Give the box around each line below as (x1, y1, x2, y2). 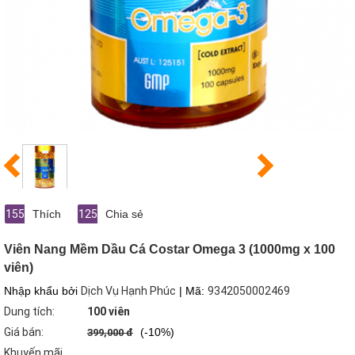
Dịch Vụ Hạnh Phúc (81, 284, 176, 298)
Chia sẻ (105, 208, 143, 221)
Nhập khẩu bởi (4, 284, 81, 298)
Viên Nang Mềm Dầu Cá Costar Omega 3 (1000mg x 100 (4, 242, 335, 257)
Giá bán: (4, 326, 44, 339)
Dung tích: (4, 305, 55, 319)
